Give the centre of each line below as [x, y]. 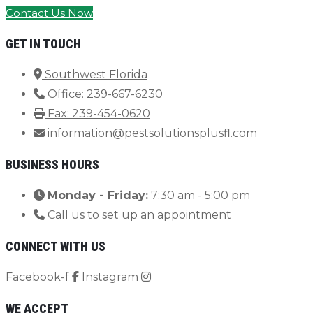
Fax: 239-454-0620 [99, 114]
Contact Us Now [49, 13]
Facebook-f [37, 277]
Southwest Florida [96, 75]
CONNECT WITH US [56, 247]
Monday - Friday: [98, 196]
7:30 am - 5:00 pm [199, 196]
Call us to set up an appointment [139, 215]
